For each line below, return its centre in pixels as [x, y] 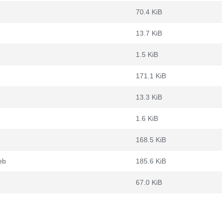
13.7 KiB [149, 33]
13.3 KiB [149, 97]
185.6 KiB [151, 161]
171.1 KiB [151, 76]
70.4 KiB [149, 12]
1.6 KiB [147, 118]
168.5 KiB [151, 140]
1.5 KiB [147, 55]
